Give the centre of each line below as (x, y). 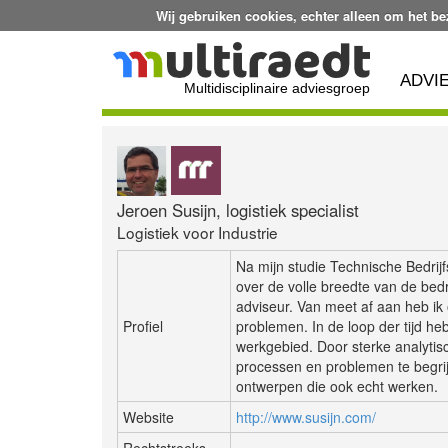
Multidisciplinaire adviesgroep (277, 87)
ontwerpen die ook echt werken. (337, 385)
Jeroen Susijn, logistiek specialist (238, 209)
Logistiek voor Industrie (197, 231)
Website (148, 416)
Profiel (143, 325)
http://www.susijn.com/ (306, 416)
